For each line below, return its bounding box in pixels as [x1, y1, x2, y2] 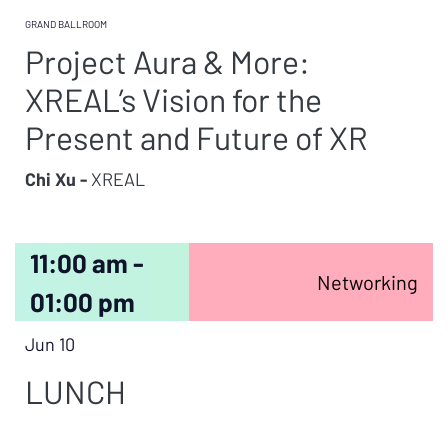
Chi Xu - [25, 168, 87, 190]
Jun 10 [25, 333, 75, 355]
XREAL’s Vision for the [25, 80, 322, 118]
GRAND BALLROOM [25, 18, 107, 30]
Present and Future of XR [25, 118, 368, 156]
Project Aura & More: [25, 42, 310, 80]
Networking [316, 270, 418, 294]
